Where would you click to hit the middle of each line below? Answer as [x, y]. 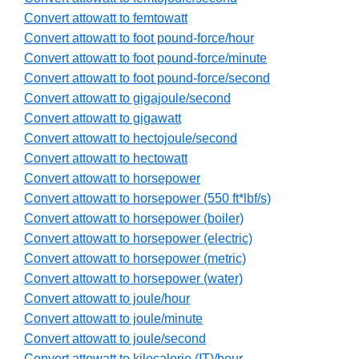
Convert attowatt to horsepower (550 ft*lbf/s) [147, 199]
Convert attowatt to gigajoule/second [127, 99]
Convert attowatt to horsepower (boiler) [134, 219]
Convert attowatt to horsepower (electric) [138, 239]
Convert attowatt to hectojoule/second [131, 139]
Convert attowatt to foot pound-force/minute [145, 58]
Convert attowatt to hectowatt [106, 159]
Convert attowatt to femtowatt [106, 18]
